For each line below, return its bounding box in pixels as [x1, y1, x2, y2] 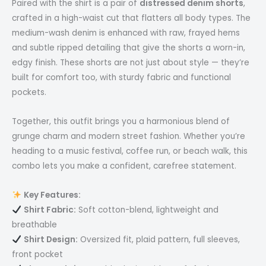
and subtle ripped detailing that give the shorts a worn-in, [12, 42, 245, 54]
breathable [12, 218, 57, 230]
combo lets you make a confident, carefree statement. [12, 160, 236, 172]
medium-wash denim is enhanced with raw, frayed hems [12, 27, 240, 39]
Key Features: [23, 189, 81, 201]
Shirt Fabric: [23, 204, 76, 216]
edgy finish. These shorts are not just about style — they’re [12, 57, 249, 69]
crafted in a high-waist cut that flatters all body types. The [12, 12, 251, 24]
